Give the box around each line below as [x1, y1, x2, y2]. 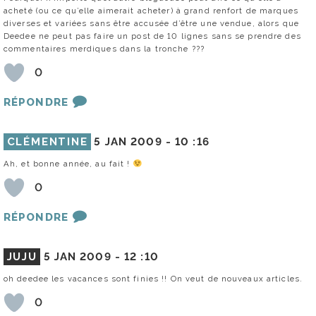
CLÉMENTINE [6, 135, 88, 148]
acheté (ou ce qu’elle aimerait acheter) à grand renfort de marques [4, 5, 298, 16]
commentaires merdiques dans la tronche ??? [4, 43, 205, 54]
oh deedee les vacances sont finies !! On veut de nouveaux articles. [4, 273, 303, 284]
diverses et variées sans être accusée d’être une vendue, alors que [4, 18, 299, 28]
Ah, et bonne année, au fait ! [4, 158, 133, 169]
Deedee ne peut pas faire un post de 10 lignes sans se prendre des [4, 30, 301, 41]
